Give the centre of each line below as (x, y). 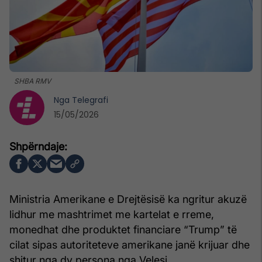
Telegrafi (90, 100)
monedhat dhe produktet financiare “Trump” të (123, 229)
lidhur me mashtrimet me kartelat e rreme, (112, 214)
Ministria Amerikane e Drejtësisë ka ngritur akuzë (128, 199)
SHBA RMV (32, 81)
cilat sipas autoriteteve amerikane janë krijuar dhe (130, 244)
